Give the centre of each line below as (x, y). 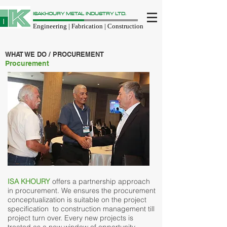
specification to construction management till (81, 209)
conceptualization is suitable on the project (77, 200)
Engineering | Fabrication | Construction (88, 26)
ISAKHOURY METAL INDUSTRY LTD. (80, 13)
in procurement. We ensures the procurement (82, 191)
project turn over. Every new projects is (70, 218)
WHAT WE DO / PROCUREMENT (54, 54)
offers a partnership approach (101, 181)
